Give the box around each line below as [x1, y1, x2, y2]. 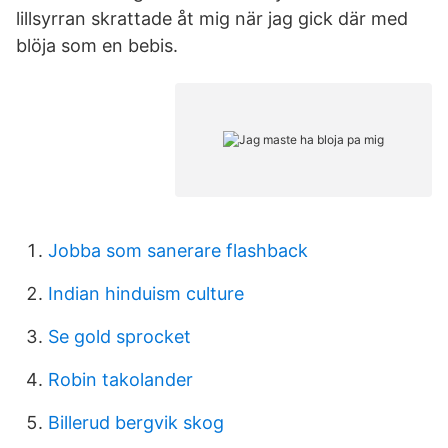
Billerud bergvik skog [48, 412, 224, 433]
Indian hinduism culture [48, 283, 244, 304]
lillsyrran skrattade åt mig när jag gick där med [16, 8, 408, 29]
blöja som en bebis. [16, 35, 178, 56]
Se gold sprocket [48, 326, 191, 347]
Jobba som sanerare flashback [48, 240, 308, 261]
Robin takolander [48, 369, 193, 390]
